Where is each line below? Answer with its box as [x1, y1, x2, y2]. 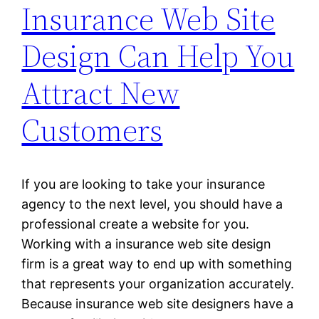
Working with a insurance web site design [21, 236, 272, 252]
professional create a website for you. [21, 216, 250, 232]
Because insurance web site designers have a [21, 296, 294, 312]
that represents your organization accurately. [21, 276, 295, 292]
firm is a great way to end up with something [21, 256, 293, 272]
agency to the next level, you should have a [21, 197, 283, 212]
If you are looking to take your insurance [21, 177, 266, 192]
